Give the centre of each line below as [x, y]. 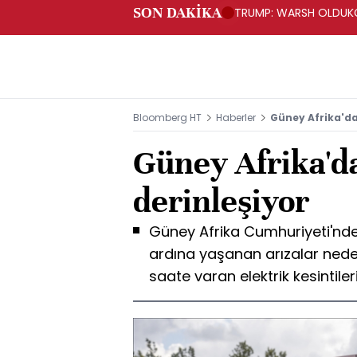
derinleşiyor [221, 201]
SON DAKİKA [177, 12]
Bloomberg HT [167, 118]
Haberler [236, 118]
